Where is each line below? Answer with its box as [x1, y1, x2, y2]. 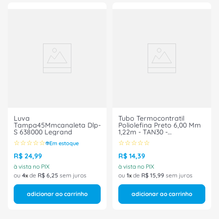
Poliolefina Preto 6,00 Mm [118, 121, 201, 130]
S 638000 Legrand [14, 128, 72, 137]
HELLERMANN [118, 134, 163, 144]
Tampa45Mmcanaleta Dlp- [14, 121, 101, 130]
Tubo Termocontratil [118, 114, 184, 123]
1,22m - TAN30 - [118, 128, 168, 137]
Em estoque [49, 139, 79, 147]
